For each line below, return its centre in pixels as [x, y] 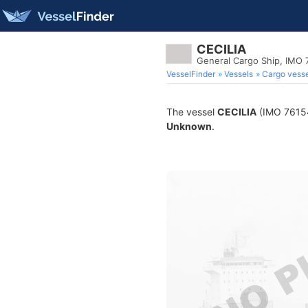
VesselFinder [191, 74]
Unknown [189, 126]
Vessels [239, 74]
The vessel [192, 112]
